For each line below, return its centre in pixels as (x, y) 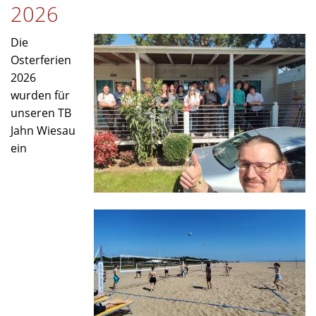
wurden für (40, 96)
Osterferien (41, 60)
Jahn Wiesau (43, 131)
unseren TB (41, 113)
